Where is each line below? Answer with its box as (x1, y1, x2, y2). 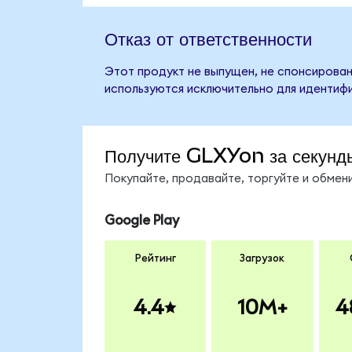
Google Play (104, 213, 179, 227)
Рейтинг (134, 253, 176, 265)
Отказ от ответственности (104, 26, 312, 50)
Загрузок (240, 253, 285, 265)
